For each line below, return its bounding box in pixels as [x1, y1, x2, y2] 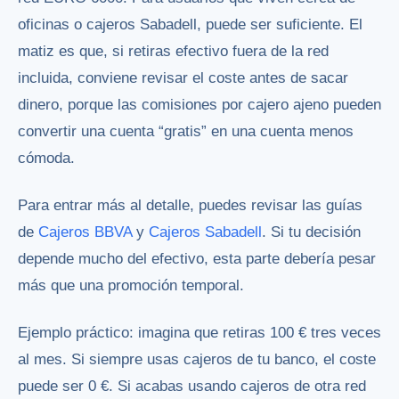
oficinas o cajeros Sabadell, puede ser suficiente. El [18, 15, 362, 33]
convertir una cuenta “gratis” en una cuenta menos [18, 122, 354, 140]
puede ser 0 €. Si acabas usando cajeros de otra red [18, 377, 366, 395]
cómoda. [18, 149, 75, 167]
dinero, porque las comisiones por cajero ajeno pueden [18, 95, 381, 113]
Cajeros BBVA [38, 223, 132, 240]
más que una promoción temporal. [18, 276, 244, 294]
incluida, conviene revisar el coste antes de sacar [18, 69, 348, 86]
